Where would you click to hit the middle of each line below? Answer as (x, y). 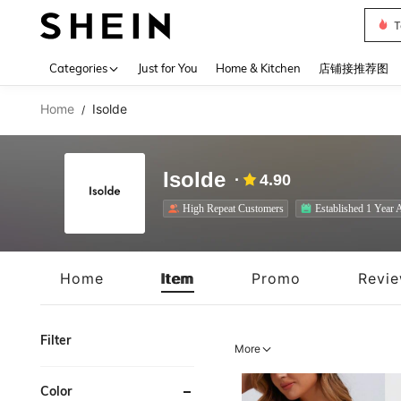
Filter (55, 340)
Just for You (168, 68)
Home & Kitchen (258, 68)
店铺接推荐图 (354, 68)
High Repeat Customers (233, 208)
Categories (78, 68)
